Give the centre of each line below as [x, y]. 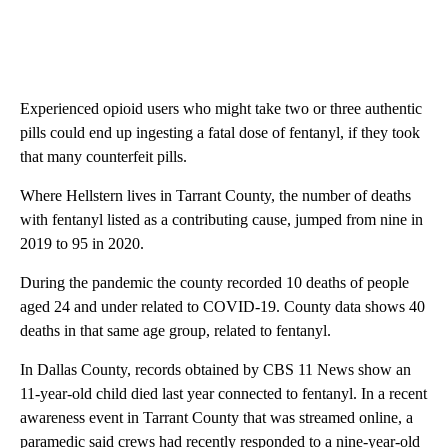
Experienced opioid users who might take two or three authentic [221, 108]
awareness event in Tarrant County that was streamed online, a [216, 417]
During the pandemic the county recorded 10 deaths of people [214, 282]
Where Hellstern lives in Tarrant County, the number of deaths [215, 195]
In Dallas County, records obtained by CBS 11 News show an [215, 369]
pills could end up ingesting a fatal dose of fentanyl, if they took [220, 132]
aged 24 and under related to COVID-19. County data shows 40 [222, 306]
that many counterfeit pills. [103, 156]
